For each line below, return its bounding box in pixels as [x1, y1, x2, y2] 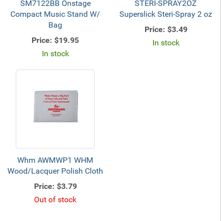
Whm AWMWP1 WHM [17, 155, 93, 165]
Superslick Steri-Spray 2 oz [119, 9, 212, 19]
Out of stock [34, 195, 76, 204]
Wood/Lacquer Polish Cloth [7, 166, 103, 176]
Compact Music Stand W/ [10, 9, 100, 19]
